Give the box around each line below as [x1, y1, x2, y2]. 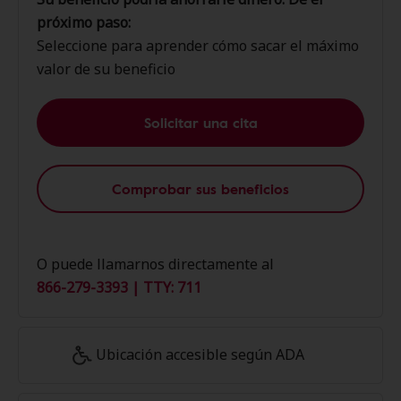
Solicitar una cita [143, 112, 258, 133]
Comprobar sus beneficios [112, 178, 289, 200]
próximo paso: [37, 13, 131, 32]
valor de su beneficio [37, 59, 175, 79]
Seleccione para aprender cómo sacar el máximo [37, 36, 359, 55]
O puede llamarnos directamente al [37, 254, 274, 274]
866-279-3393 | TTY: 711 [37, 277, 201, 297]
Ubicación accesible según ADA [96, 345, 304, 364]
